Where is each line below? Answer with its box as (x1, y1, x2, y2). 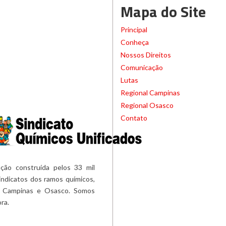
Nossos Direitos (121, 50, 171, 59)
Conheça (121, 37, 149, 46)
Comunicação (121, 63, 163, 72)
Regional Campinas (121, 88, 180, 97)
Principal (121, 25, 147, 34)
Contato (121, 113, 147, 122)
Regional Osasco (121, 100, 174, 109)
